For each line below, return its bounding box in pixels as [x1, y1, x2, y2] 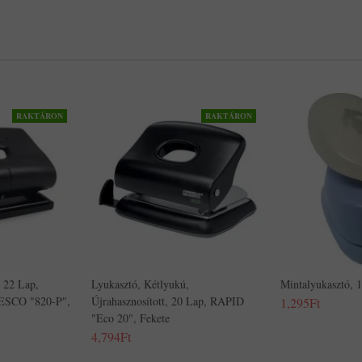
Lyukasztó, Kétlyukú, [91, 276, 189, 292]
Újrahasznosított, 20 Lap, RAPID [91, 293, 244, 309]
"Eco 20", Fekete [91, 310, 170, 326]
